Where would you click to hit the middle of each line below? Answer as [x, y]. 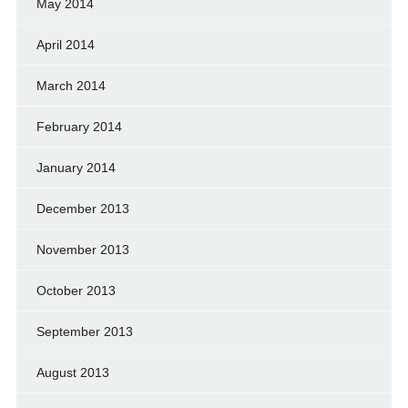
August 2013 [72, 372]
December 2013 [82, 208]
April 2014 [65, 44]
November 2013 [82, 249]
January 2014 [76, 167]
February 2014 [79, 126]
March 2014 [71, 85]
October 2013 [76, 290]
